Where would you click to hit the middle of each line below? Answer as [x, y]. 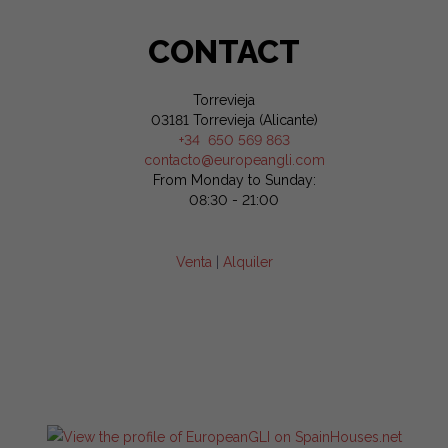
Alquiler [247, 261]
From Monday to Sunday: [234, 179]
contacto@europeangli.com [234, 159]
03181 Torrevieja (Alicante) [224, 119]
